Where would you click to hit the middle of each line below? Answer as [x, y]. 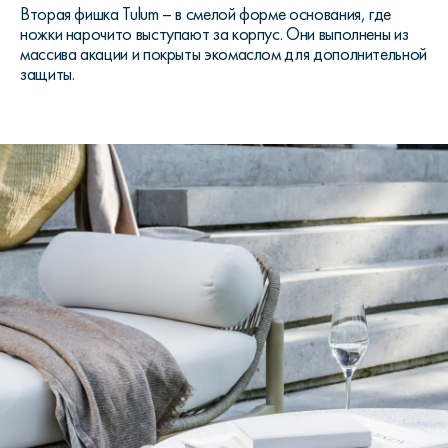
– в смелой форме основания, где [277, 13]
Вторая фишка [71, 13]
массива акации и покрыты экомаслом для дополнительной [223, 53]
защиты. [47, 73]
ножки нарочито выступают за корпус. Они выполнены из [214, 33]
